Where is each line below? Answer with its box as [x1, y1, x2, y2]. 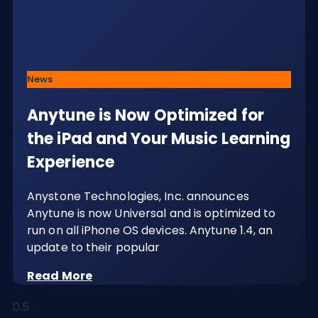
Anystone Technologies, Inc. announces [27, 187, 249, 204]
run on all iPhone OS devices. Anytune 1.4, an [27, 221, 273, 238]
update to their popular [27, 238, 160, 256]
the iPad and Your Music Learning [27, 127, 291, 150]
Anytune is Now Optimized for [27, 104, 264, 126]
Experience [27, 150, 114, 173]
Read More [27, 267, 92, 284]
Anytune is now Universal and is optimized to [27, 204, 276, 221]
